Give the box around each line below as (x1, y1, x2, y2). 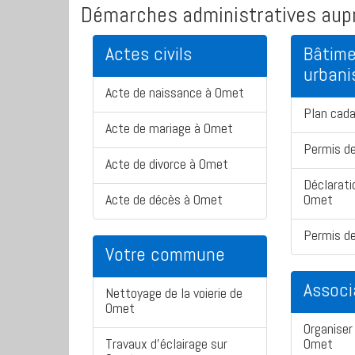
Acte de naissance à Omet (105, 83, 244, 102)
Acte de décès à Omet (105, 190, 223, 209)
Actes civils (105, 41, 192, 67)
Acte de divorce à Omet (105, 155, 228, 174)
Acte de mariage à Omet (105, 119, 233, 138)
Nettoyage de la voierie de (105, 284, 242, 303)
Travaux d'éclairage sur (105, 334, 227, 353)
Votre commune (105, 242, 225, 267)
